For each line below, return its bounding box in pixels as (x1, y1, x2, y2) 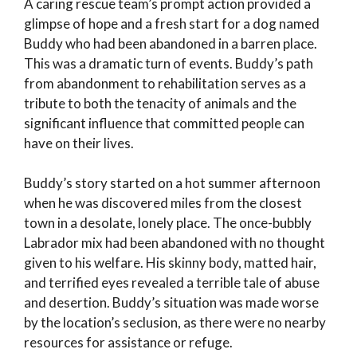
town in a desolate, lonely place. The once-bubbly (24, 214, 312, 232)
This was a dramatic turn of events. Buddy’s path (24, 54, 313, 72)
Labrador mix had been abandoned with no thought (24, 234, 325, 252)
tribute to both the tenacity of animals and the (24, 94, 296, 112)
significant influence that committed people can (24, 114, 304, 131)
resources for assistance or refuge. (24, 334, 233, 351)
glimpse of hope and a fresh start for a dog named (24, 14, 320, 32)
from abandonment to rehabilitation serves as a (24, 74, 306, 92)
